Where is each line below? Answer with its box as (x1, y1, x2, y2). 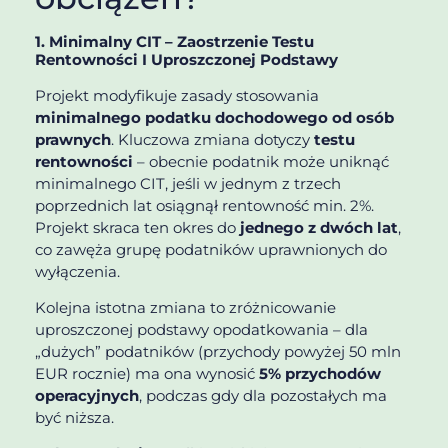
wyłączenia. (35, 261, 120, 281)
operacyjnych (35, 386, 139, 405)
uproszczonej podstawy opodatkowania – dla (35, 320, 368, 339)
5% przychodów (259, 364, 381, 383)
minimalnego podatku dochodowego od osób (35, 107, 394, 127)
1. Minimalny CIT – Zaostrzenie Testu (35, 31, 314, 51)
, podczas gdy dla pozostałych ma (139, 386, 387, 405)
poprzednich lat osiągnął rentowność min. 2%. (35, 195, 374, 215)
